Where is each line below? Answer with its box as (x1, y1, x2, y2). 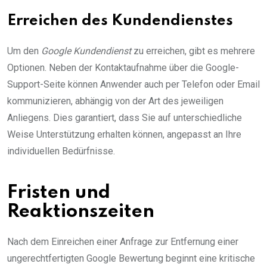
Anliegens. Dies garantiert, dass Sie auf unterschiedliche (7, 111, 242, 123)
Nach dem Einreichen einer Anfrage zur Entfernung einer (7, 235, 238, 247)
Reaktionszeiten (7, 202, 154, 221)
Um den (7, 45, 41, 57)
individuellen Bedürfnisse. (7, 145, 115, 157)
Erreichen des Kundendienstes (7, 13, 233, 29)
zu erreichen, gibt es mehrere (131, 45, 255, 57)
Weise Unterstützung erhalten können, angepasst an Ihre (7, 128, 241, 140)
